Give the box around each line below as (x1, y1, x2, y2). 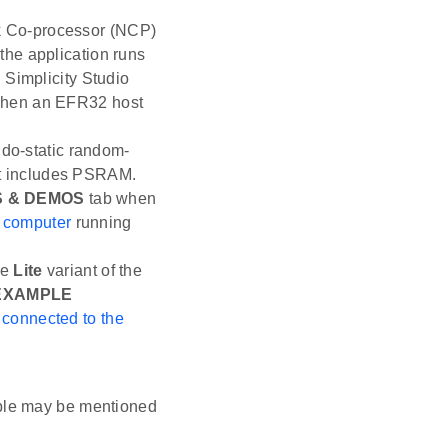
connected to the (2, 310, 124, 328)
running (71, 214, 132, 232)
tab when (84, 190, 157, 208)
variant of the (42, 262, 143, 280)
